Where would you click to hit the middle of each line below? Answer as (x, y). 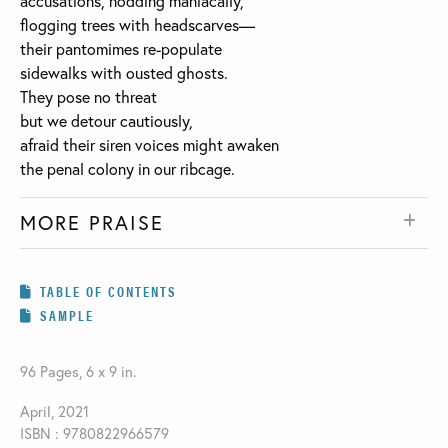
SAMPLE (67, 315)
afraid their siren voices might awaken (149, 145)
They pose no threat (88, 97)
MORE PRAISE (92, 223)
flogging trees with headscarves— (137, 25)
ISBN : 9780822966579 (94, 433)
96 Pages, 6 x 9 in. (78, 371)
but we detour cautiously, (106, 121)
